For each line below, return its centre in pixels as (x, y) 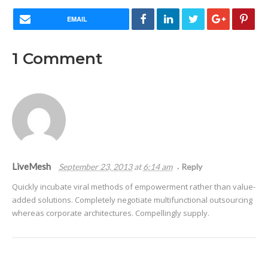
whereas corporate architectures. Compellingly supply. (111, 213)
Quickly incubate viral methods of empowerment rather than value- (134, 187)
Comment (60, 59)
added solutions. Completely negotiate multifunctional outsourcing (132, 200)
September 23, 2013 (95, 167)
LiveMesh (32, 167)
